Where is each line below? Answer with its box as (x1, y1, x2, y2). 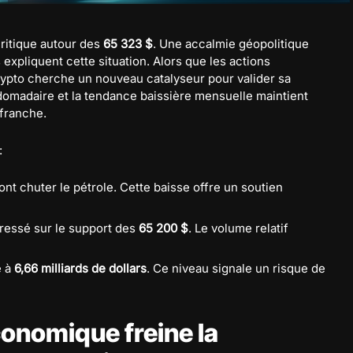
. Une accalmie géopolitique (153, 36, 309, 51)
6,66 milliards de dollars (14, 261, 147, 276)
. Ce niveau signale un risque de (147, 261, 325, 276)
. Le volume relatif (188, 220, 288, 236)
